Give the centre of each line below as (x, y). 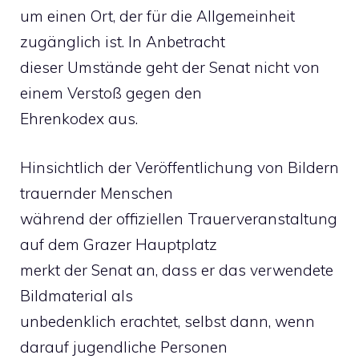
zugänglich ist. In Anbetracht (123, 42)
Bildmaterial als (77, 295)
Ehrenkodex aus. (79, 119)
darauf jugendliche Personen (124, 347)
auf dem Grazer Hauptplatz (119, 244)
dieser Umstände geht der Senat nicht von (170, 67)
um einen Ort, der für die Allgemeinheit (157, 16)
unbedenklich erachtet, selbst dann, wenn (167, 321)
